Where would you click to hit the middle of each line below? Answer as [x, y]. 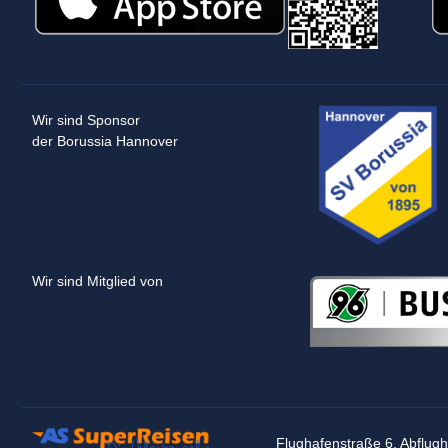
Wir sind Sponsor [88, 119]
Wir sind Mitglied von [97, 280]
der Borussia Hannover [105, 140]
